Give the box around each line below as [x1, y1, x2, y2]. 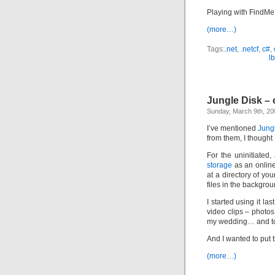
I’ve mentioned [207, 124, 258, 133]
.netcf [241, 45, 258, 53]
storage [207, 161, 232, 169]
